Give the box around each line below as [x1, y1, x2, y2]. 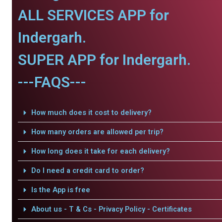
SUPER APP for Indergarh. [18, 51, 191, 68]
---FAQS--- [18, 73, 86, 91]
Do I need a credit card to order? [31, 166, 144, 175]
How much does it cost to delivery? [31, 108, 152, 117]
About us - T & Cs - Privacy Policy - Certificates [31, 205, 192, 214]
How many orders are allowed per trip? [31, 127, 164, 136]
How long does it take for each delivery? [31, 147, 170, 156]
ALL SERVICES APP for [18, 6, 169, 24]
